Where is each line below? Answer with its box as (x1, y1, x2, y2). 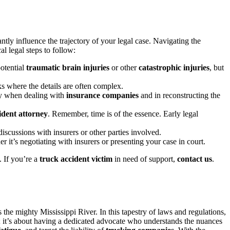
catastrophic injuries (139, 63, 209, 72)
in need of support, (112, 155, 177, 164)
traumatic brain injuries (26, 63, 109, 72)
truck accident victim (40, 155, 112, 164)
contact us (177, 155, 212, 164)
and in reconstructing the (139, 91, 220, 100)
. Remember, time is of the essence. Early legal (48, 109, 198, 119)
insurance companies (66, 91, 139, 100)
